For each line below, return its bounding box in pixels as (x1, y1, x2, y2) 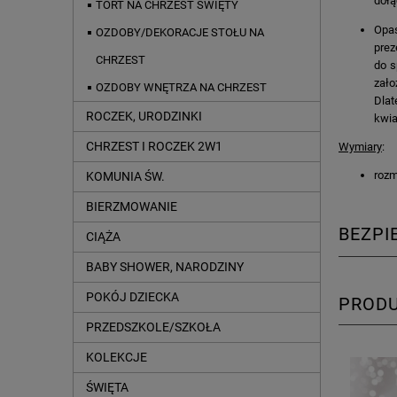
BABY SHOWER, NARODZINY (86, 260, 244, 275)
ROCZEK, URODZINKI (86, 109, 202, 124)
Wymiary (339, 139, 382, 153)
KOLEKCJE (86, 350, 147, 365)
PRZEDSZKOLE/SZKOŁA (86, 320, 221, 335)
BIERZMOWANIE (86, 199, 177, 214)
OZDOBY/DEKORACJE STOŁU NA (96, 26, 264, 40)
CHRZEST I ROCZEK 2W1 (86, 139, 222, 154)
